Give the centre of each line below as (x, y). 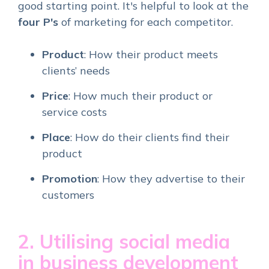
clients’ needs (76, 71)
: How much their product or (141, 96)
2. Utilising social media (124, 242)
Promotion (70, 179)
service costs (74, 112)
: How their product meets (151, 55)
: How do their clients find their (150, 138)
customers (68, 195)
